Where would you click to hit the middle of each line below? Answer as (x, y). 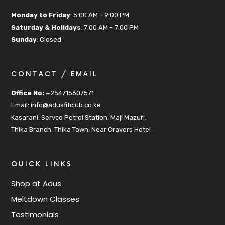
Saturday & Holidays (46, 27)
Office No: (28, 93)
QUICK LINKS (42, 164)
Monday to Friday (41, 15)
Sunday (24, 39)
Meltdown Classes (45, 199)
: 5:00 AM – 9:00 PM (100, 15)
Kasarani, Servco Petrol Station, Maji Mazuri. (79, 118)
